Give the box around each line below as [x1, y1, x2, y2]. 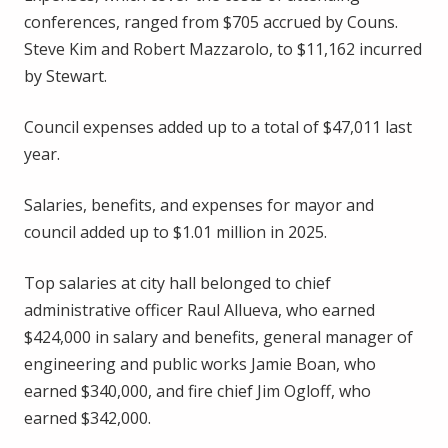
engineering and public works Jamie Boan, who [24, 352, 376, 375]
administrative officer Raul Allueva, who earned [24, 298, 375, 321]
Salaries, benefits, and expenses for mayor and [24, 193, 374, 216]
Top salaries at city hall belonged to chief [24, 271, 331, 294]
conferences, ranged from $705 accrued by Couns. [24, 10, 398, 33]
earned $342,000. [24, 406, 151, 429]
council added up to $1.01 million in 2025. [24, 220, 327, 243]
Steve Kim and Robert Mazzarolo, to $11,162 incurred [24, 37, 422, 60]
